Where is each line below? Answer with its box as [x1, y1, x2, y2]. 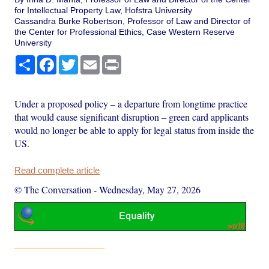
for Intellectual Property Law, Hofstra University [14, 5, 193, 16]
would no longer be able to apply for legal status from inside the [14, 124, 255, 137]
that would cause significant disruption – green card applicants [14, 110, 249, 124]
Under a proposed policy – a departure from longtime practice [14, 97, 248, 110]
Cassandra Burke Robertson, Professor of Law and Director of [14, 16, 251, 26]
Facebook [56, 55, 95, 65]
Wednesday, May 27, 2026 [99, 183, 201, 196]
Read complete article [14, 166, 100, 176]
